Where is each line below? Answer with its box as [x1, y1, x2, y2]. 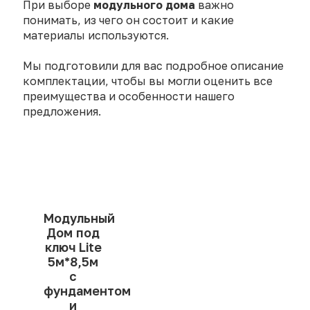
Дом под [46, 225, 100, 241]
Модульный [44, 210, 115, 226]
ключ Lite [44, 239, 102, 255]
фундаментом [44, 283, 131, 299]
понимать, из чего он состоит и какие [23, 13, 234, 28]
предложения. [23, 104, 101, 119]
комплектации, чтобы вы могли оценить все [23, 74, 273, 89]
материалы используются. [23, 28, 169, 43]
